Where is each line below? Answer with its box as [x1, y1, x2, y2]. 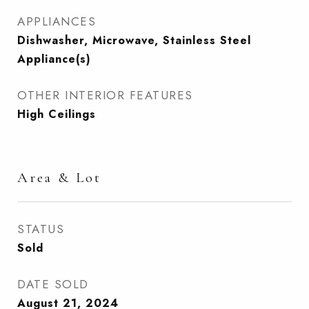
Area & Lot [17, 169, 101, 186]
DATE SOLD [17, 276, 89, 292]
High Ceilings [17, 106, 96, 122]
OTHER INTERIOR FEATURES [17, 87, 193, 103]
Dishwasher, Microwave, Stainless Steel [17, 32, 251, 48]
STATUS [17, 221, 64, 237]
